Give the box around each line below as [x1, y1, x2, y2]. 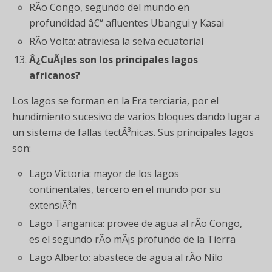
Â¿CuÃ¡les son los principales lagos [29, 52, 199, 66]
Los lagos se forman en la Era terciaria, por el [12, 93, 219, 107]
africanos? [29, 68, 81, 82]
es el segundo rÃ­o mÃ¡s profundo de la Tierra [29, 233, 236, 246]
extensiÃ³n [29, 198, 78, 212]
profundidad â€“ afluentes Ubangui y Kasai [29, 16, 225, 30]
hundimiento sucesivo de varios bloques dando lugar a [12, 109, 260, 123]
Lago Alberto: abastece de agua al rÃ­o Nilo [29, 251, 223, 265]
